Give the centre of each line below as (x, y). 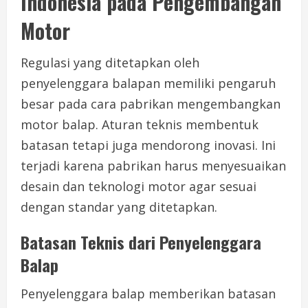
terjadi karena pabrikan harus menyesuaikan (153, 166)
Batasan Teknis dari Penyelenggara (141, 242)
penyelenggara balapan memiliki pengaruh (148, 84)
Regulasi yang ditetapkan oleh (110, 63)
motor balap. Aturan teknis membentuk (140, 125)
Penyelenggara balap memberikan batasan (148, 294)
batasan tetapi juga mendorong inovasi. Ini (148, 145)
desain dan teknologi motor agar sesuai (139, 187)
